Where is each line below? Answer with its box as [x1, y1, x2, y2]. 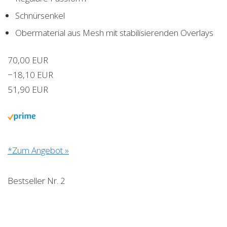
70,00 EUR [8, 54, 48, 66]
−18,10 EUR [8, 69, 53, 81]
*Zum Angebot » [8, 144, 69, 157]
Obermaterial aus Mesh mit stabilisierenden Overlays [15, 27, 213, 39]
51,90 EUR [8, 84, 48, 96]
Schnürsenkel [15, 10, 65, 22]
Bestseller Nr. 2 [8, 175, 65, 187]
